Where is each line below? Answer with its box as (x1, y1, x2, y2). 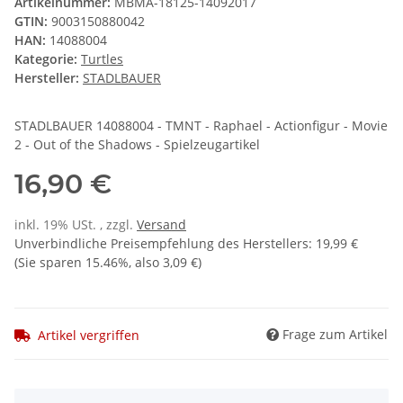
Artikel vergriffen (38, 326, 139, 344)
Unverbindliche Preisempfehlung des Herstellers (14, 235, 309, 253)
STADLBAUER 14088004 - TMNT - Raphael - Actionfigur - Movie (14, 117, 388, 135)
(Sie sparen (14, 254, 85, 272)
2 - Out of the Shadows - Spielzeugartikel (14, 136, 260, 154)
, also (129, 254, 163, 272)
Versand (137, 216, 186, 234)
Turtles (81, 50, 123, 68)
